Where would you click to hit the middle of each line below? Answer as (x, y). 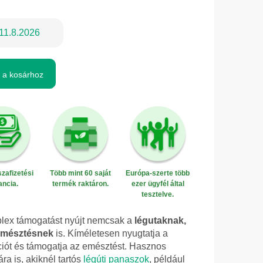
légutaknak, (160, 221)
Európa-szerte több (158, 173)
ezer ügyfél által (158, 184)
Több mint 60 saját (80, 173)
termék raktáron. (80, 184)
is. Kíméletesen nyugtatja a (111, 234)
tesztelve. (158, 195)
